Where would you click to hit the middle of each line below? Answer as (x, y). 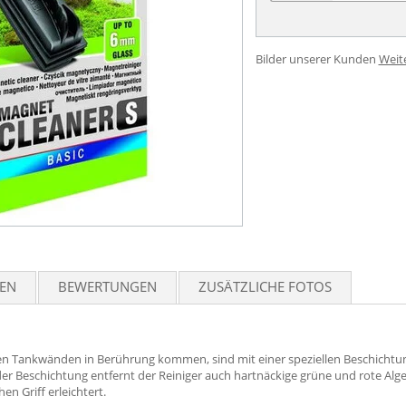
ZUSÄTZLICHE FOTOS (265, 286)
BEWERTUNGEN (107, 286)
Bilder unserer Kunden (315, 59)
